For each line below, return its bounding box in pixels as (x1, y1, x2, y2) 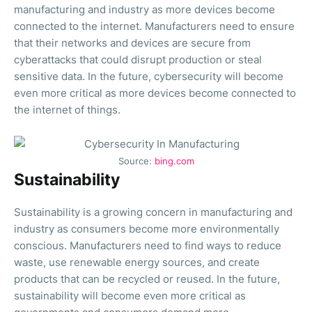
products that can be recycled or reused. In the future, (14, 272, 280, 286)
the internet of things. (14, 102, 120, 116)
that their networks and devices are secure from (14, 36, 251, 49)
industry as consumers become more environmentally (14, 221, 279, 235)
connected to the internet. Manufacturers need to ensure (14, 19, 295, 33)
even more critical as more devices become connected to (14, 86, 296, 100)
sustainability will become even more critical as (14, 288, 246, 302)
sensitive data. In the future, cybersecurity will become (14, 69, 283, 83)
